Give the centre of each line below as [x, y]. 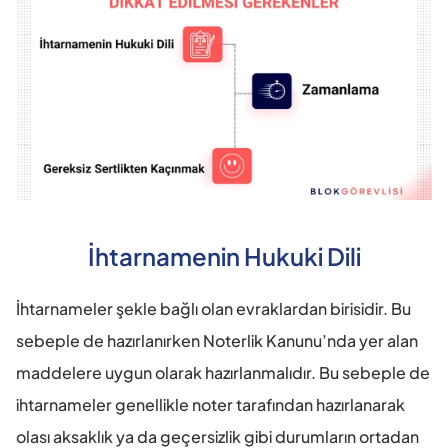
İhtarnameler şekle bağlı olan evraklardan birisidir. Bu [213, 308]
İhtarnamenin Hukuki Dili [224, 255]
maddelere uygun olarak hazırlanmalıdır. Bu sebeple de [223, 372]
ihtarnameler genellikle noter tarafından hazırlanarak [210, 404]
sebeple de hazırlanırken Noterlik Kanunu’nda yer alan [217, 340]
